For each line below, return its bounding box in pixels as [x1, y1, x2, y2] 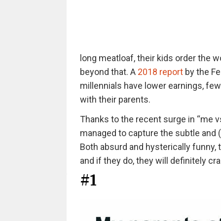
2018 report [137, 67, 183, 77]
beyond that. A [79, 67, 138, 77]
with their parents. [79, 94, 150, 105]
